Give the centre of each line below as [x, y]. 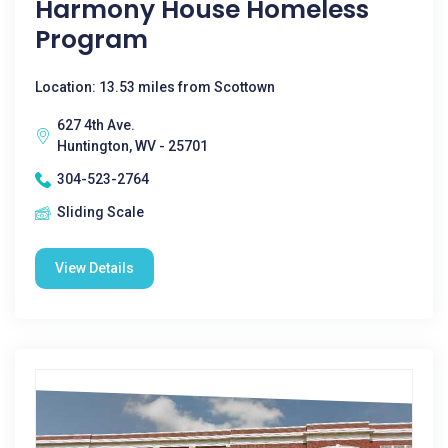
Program [91, 39]
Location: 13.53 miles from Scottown [155, 87]
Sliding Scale [100, 212]
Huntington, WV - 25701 [132, 146]
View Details [94, 268]
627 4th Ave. [96, 125]
